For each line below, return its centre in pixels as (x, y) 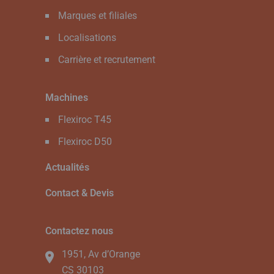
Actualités (67, 167)
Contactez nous (79, 231)
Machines (67, 97)
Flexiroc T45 (85, 119)
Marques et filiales (98, 15)
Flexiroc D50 (85, 141)
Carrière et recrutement (107, 59)
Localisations (87, 37)
